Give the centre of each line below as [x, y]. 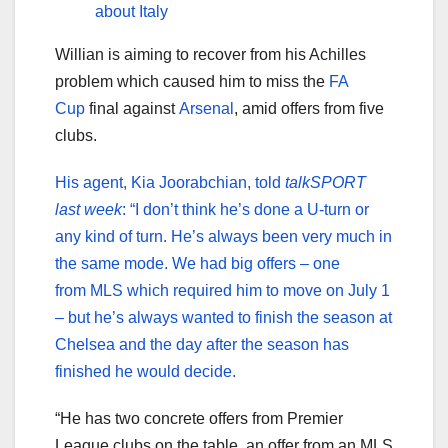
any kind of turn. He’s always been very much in [223, 237]
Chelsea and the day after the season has [202, 345]
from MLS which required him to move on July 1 [222, 291]
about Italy [131, 12]
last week [88, 210]
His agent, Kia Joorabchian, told [170, 183]
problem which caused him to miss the [192, 82]
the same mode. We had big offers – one [197, 264]
